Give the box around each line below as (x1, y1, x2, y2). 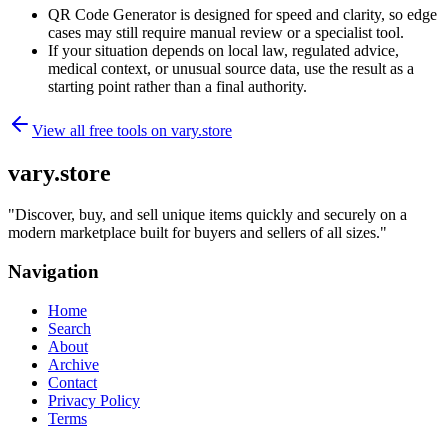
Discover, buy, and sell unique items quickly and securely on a (15, 206, 407, 224)
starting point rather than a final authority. (48, 77, 307, 95)
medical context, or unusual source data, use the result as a (48, 59, 414, 77)
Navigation (8, 261, 99, 283)
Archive (48, 355, 99, 373)
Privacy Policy (48, 391, 140, 409)
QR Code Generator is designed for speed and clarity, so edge (48, 5, 437, 23)
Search (48, 319, 91, 337)
